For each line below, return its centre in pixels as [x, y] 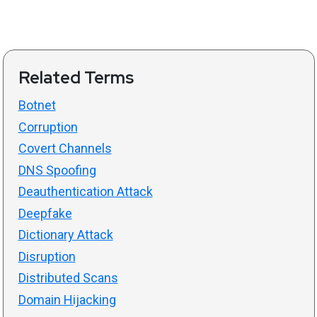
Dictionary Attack [65, 235]
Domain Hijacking [67, 299]
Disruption [47, 256]
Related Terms [76, 78]
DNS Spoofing [57, 170]
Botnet [37, 105]
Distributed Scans [68, 278]
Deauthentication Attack [85, 192]
